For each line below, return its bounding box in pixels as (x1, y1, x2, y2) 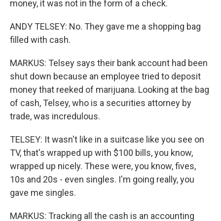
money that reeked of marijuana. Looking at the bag (10, 84, 209, 95)
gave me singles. (10, 187, 76, 198)
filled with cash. (10, 35, 71, 45)
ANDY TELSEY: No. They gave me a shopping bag (10, 21, 201, 32)
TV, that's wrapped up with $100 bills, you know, (10, 147, 193, 158)
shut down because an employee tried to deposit (10, 71, 201, 81)
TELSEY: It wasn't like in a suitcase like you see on (10, 134, 204, 145)
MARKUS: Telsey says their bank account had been (10, 58, 208, 68)
